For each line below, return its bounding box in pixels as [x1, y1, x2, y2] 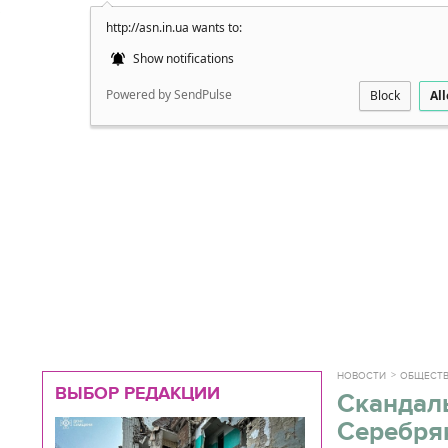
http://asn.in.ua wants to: [106, 19, 242, 36]
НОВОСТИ [337, 370, 386, 382]
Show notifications [130, 50, 234, 67]
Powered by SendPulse [106, 86, 232, 103]
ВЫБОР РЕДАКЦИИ [55, 383, 220, 403]
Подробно [363, 25, 439, 43]
